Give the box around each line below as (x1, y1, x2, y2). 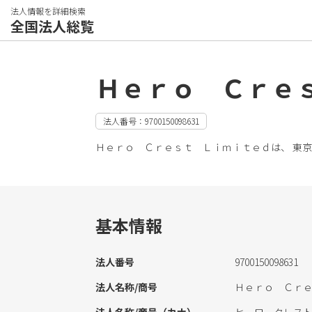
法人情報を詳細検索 (10, 5, 86, 17)
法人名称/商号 (95, 280, 157, 294)
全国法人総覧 (10, 16, 94, 36)
